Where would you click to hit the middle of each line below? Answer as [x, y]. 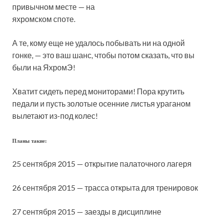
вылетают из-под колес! [55, 116]
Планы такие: [30, 141]
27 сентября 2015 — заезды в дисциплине [87, 211]
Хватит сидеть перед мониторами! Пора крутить [98, 91]
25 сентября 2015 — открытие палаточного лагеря [102, 164]
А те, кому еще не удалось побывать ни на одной [99, 43]
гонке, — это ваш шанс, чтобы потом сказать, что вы [103, 55]
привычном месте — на [54, 7]
